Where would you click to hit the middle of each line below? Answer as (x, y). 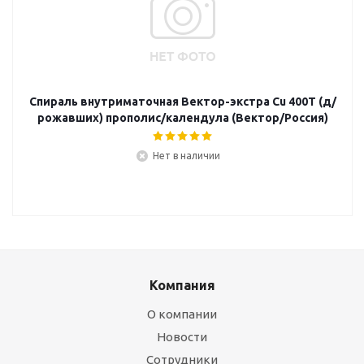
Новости (182, 337)
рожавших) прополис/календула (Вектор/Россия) (183, 118)
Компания (182, 285)
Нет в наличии (186, 156)
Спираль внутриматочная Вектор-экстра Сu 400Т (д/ (183, 102)
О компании (182, 314)
